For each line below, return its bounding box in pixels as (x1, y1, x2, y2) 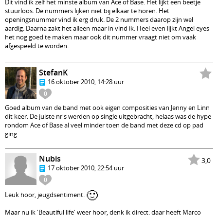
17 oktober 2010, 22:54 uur (48, 163, 124, 172)
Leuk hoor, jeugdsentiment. (5, 190, 86, 199)
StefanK (39, 67, 68, 78)
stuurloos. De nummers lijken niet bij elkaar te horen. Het (5, 6, 169, 15)
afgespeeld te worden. (5, 41, 69, 50)
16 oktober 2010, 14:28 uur (48, 77, 124, 86)
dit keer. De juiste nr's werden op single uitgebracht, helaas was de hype (5, 112, 211, 121)
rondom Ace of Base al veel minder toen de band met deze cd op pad (5, 121, 203, 129)
